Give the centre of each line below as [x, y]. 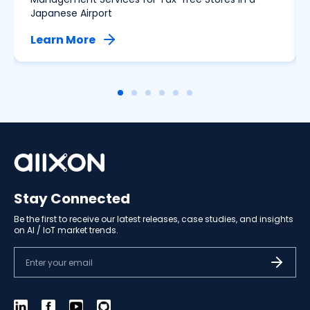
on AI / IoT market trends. [66, 230]
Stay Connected [72, 199]
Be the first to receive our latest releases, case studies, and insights [154, 219]
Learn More [63, 40]
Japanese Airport [71, 13]
